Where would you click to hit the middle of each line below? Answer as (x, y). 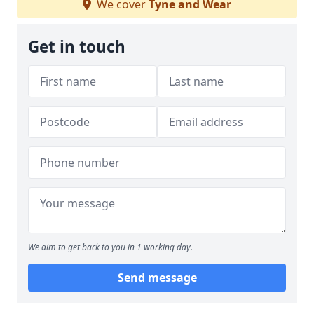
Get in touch (77, 47)
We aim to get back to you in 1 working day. (110, 247)
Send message (157, 278)
